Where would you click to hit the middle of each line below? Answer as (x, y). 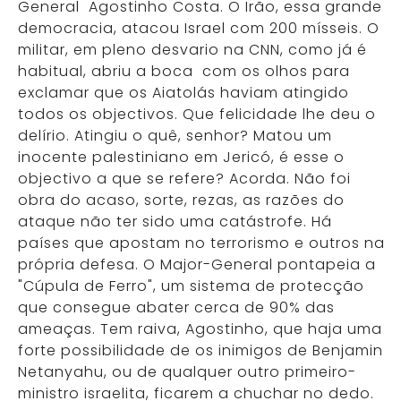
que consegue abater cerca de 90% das (176, 307)
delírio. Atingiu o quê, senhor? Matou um (175, 136)
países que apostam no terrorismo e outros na (201, 243)
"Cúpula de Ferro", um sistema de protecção (191, 286)
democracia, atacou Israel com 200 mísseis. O (199, 28)
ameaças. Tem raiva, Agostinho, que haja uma (200, 329)
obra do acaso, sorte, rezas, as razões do (181, 200)
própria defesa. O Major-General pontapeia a (197, 264)
